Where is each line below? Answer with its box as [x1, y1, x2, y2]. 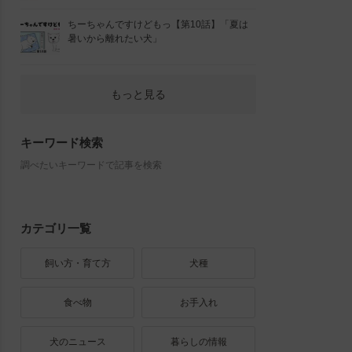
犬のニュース [49, 336, 106, 347]
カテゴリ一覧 [20, 222, 91, 235]
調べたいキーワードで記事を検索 [20, 159, 162, 170]
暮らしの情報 [170, 336, 227, 347]
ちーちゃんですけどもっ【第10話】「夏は [68, 19, 248, 30]
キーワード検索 [20, 136, 103, 149]
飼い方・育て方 [44, 258, 111, 269]
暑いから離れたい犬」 [68, 33, 162, 44]
